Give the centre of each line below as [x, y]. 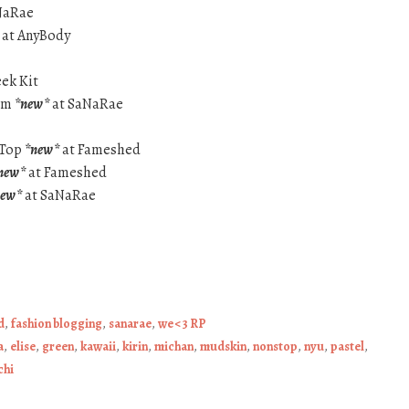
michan [174, 346]
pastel [347, 346]
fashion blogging [57, 323]
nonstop [275, 346]
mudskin [223, 346]
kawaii [98, 346]
